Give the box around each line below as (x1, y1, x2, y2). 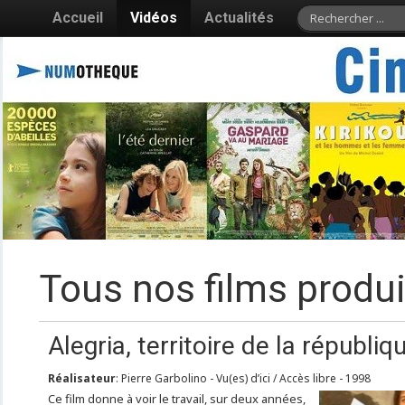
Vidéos (129, 9, 177, 26)
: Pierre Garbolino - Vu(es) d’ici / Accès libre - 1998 (115, 371, 371, 386)
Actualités (203, 9, 274, 26)
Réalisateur (47, 371, 116, 386)
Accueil (52, 9, 103, 26)
